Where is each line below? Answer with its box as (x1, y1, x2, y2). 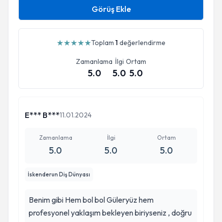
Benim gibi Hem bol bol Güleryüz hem (29, 195, 107, 205)
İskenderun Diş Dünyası (28, 171, 90, 178)
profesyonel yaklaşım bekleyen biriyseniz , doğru (29, 208, 192, 218)
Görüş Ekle (91, 4, 131, 14)
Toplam (91, 38, 115, 47)
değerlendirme (118, 38, 166, 47)
